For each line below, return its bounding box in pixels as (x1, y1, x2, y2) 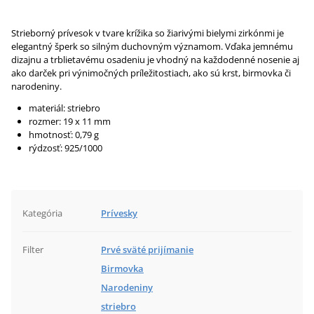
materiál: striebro (29, 102, 100, 114)
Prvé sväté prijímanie (101, 243, 193, 256)
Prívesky (101, 207, 137, 219)
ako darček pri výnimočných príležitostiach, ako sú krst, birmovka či (11, 67, 291, 79)
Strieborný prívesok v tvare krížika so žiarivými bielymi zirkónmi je (11, 27, 284, 39)
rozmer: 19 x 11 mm (29, 115, 111, 128)
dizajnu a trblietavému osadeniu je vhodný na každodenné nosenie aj (11, 53, 299, 66)
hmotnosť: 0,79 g (29, 128, 99, 141)
